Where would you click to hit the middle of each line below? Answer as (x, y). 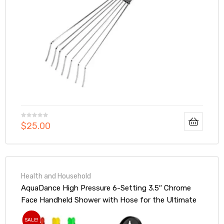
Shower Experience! (54, 212)
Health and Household (56, 176)
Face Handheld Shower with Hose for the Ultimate (109, 200)
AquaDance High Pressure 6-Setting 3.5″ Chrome (106, 188)
